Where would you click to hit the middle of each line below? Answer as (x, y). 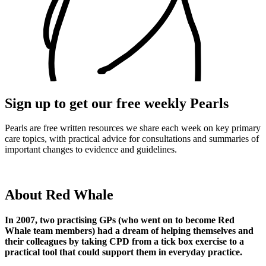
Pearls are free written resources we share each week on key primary (133, 128)
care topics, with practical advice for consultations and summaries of (132, 139)
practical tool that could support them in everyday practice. (126, 252)
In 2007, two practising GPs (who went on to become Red (120, 220)
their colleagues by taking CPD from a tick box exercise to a (124, 242)
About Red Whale (59, 195)
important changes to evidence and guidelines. (91, 150)
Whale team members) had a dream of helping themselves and (129, 231)
